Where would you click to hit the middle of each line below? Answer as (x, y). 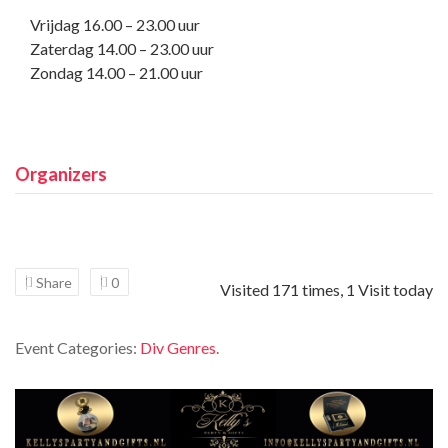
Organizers (61, 174)
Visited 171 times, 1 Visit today (326, 290)
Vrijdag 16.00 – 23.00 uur (115, 25)
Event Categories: (77, 348)
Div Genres (178, 348)
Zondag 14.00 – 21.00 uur (116, 73)
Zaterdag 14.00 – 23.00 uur (122, 49)
